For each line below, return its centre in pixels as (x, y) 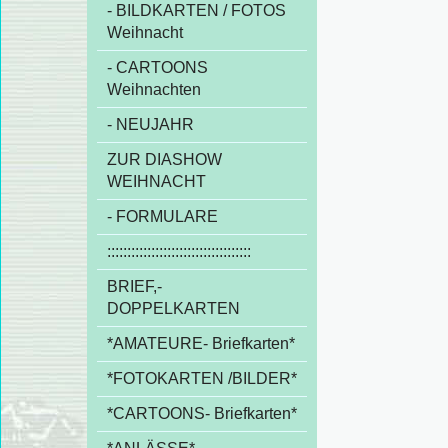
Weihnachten (154, 89)
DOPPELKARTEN (173, 308)
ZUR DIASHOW (164, 159)
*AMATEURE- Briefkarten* (201, 343)
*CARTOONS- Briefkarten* (202, 413)
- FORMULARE (162, 216)
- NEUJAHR (150, 124)
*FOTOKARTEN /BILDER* (202, 378)
